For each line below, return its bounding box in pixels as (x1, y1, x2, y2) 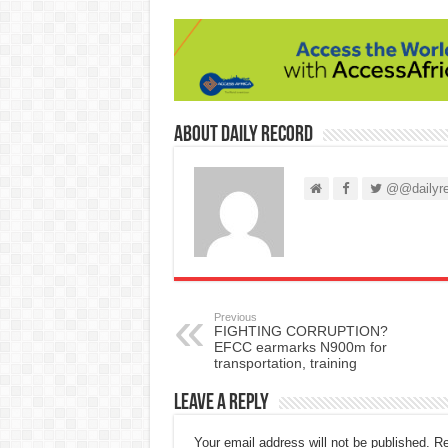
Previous (213, 310, 257, 323)
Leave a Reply (173, 391, 269, 415)
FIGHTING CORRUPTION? (213, 322, 388, 339)
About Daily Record (173, 123, 313, 147)
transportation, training (213, 354, 357, 371)
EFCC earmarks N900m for (213, 338, 387, 355)
